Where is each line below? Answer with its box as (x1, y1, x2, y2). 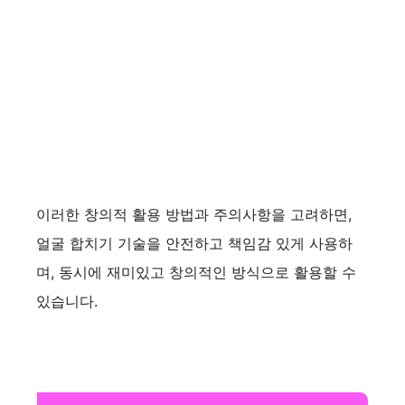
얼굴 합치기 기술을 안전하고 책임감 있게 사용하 (36, 233, 353, 252)
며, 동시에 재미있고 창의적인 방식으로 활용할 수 (36, 262, 356, 281)
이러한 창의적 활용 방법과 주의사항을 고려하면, (36, 204, 352, 223)
